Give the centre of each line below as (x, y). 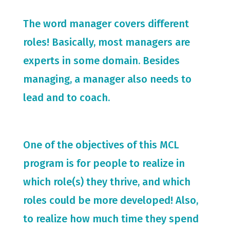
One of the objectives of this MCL (101, 145)
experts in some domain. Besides (101, 60)
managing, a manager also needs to (107, 79)
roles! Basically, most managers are (106, 42)
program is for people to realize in (104, 163)
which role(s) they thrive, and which (107, 181)
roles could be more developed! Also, (110, 200)
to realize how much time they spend (111, 218)
